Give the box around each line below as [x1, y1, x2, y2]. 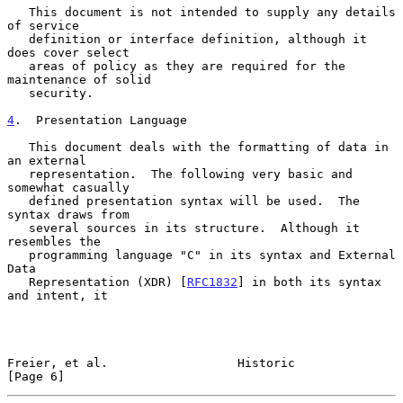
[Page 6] [7, 369, 65, 383]
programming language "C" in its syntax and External [7, 247, 29, 262]
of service [7, 18, 79, 32]
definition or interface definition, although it [7, 31, 29, 46]
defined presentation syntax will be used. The [7, 193, 29, 208]
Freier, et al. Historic [7, 355, 295, 370]
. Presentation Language [14, 112, 187, 127]
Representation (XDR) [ [29, 274, 187, 289]
